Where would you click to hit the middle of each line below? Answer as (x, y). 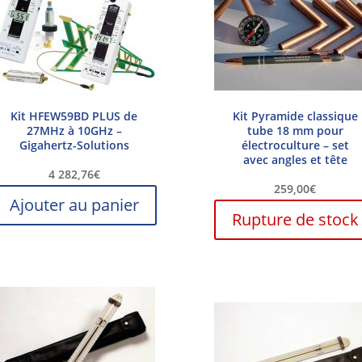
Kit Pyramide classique (295, 116)
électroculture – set (295, 145)
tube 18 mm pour (295, 130)
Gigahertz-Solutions (74, 145)
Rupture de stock (295, 219)
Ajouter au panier (74, 204)
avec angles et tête (295, 159)
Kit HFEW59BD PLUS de (74, 116)
